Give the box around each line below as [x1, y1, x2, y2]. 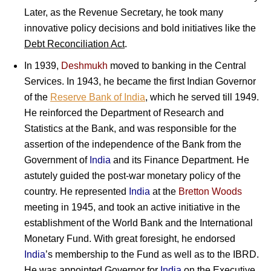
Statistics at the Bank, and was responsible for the [24, 123, 237, 134]
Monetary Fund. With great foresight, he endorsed [24, 233, 235, 244]
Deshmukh [61, 60, 108, 71]
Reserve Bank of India [50, 92, 145, 103]
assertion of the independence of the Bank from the [24, 139, 241, 150]
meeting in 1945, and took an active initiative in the [24, 202, 240, 213]
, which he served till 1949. [145, 92, 259, 103]
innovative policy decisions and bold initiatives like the [24, 23, 256, 34]
